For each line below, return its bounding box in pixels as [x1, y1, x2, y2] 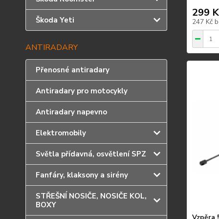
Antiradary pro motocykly [36, 86, 128, 96]
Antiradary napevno [36, 107, 107, 117]
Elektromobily [36, 128, 86, 138]
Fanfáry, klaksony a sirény [36, 170, 128, 180]
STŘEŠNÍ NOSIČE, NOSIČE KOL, [36, 191, 147, 201]
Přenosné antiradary [36, 65, 109, 75]
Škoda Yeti [36, 15, 74, 25]
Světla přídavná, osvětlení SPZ [36, 149, 146, 159]
